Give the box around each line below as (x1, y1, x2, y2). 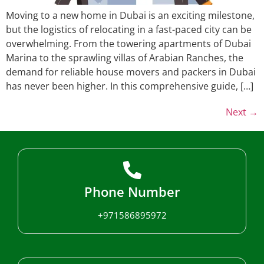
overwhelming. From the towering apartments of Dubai (6, 37, 251, 51)
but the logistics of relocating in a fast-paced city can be (6, 23, 252, 37)
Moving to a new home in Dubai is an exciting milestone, (6, 9, 255, 22)
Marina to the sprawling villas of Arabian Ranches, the (6, 51, 243, 65)
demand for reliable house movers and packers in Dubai (6, 65, 256, 79)
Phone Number (84, 183, 180, 201)
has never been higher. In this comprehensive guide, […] (6, 80, 253, 93)
